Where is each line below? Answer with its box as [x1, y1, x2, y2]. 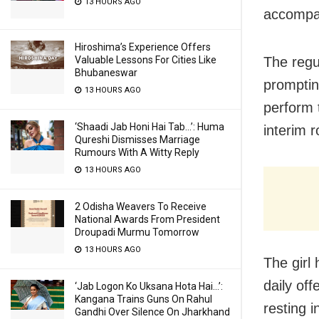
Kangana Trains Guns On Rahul [75, 293, 212, 305]
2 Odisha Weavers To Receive [75, 201, 206, 212]
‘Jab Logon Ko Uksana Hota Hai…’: [75, 281, 223, 292]
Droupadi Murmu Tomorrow [75, 226, 199, 238]
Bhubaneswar [75, 67, 137, 78]
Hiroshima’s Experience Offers [75, 41, 211, 53]
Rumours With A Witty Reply [75, 147, 199, 158]
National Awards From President [75, 214, 220, 225]
